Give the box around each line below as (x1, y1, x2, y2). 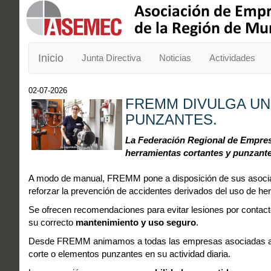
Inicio (38, 52, 64, 64)
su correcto (28, 217, 76, 227)
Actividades (209, 53, 255, 63)
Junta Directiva (82, 53, 141, 63)
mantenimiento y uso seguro (76, 217, 196, 227)
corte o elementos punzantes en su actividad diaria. (28, 249, 230, 259)
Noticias (159, 53, 191, 63)
